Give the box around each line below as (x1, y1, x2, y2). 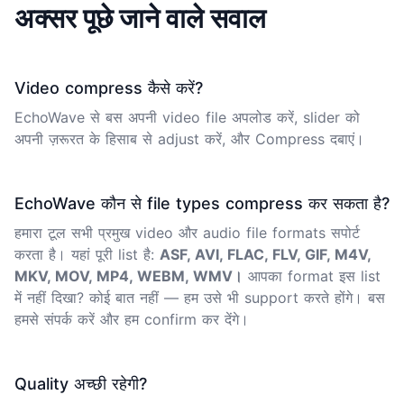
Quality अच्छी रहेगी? (14, 373, 147, 393)
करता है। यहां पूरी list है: (14, 244, 160, 263)
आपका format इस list (243, 266, 381, 285)
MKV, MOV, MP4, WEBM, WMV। (14, 266, 243, 285)
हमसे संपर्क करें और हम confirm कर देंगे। (14, 309, 249, 328)
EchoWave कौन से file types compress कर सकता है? (14, 193, 390, 213)
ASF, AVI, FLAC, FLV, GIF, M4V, (160, 244, 371, 263)
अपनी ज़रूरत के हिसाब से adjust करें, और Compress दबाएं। (14, 129, 364, 148)
